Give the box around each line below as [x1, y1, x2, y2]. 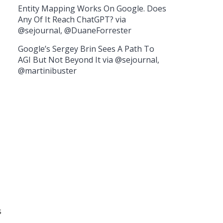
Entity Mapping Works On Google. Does [18, 2, 166, 14]
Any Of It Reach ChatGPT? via [18, 13, 126, 25]
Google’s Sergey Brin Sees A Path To [18, 43, 154, 54]
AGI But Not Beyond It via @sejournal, [18, 54, 159, 65]
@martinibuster [18, 65, 77, 76]
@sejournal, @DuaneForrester [18, 24, 131, 36]
